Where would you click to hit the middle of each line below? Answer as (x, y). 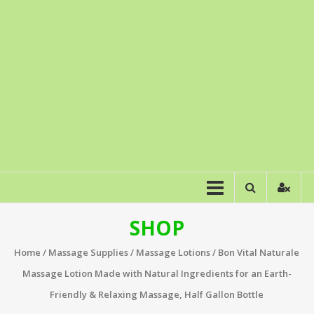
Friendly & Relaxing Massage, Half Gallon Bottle (157, 294)
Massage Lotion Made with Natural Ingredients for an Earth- (157, 273)
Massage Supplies (89, 252)
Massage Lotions (173, 252)
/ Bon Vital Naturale (255, 252)
